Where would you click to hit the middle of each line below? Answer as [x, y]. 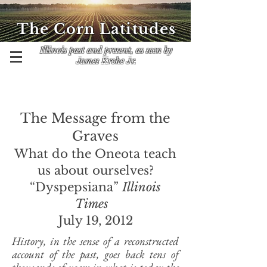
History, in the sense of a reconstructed [95, 241]
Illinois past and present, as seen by [106, 50]
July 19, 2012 [95, 221]
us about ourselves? [95, 170]
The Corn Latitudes [97, 29]
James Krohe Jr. [106, 61]
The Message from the [95, 118]
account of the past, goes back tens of [95, 254]
